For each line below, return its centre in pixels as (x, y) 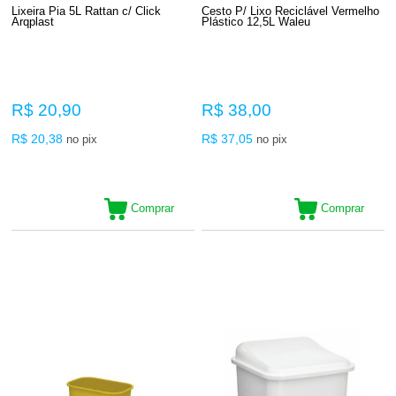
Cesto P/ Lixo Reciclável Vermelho (291, 11)
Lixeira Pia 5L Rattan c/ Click (87, 11)
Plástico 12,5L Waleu (256, 21)
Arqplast (33, 21)
